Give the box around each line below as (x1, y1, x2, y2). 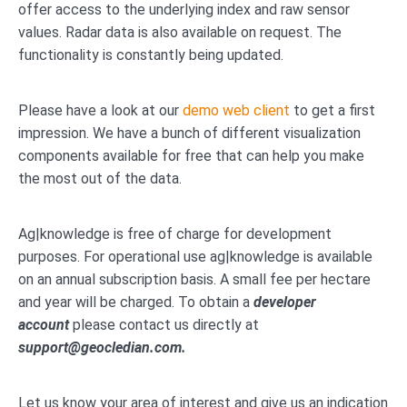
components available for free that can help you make (18, 147, 364, 165)
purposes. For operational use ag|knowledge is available (18, 248, 372, 266)
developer (253, 293, 316, 312)
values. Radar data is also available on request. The (18, 24, 342, 42)
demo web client (183, 102, 290, 120)
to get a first (290, 102, 375, 120)
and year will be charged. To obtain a (18, 293, 253, 312)
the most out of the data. (18, 170, 182, 188)
